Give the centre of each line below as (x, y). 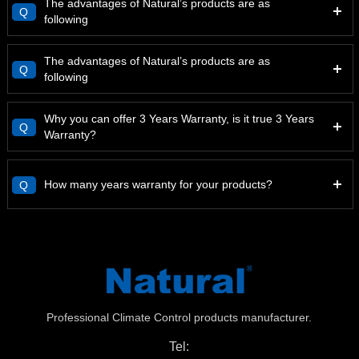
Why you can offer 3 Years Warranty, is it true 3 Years (179, 118)
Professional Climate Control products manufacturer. (179, 317)
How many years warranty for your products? (158, 184)
